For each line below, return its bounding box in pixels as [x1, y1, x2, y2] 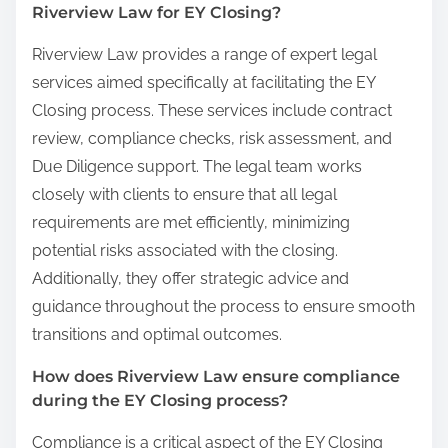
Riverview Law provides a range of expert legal [32, 44, 377, 64]
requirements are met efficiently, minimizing [32, 212, 350, 232]
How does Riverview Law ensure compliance [32, 366, 400, 386]
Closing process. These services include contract [32, 100, 392, 120]
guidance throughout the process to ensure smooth [32, 296, 415, 316]
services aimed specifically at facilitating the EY [32, 72, 375, 92]
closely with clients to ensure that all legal [32, 184, 337, 204]
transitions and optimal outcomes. [32, 324, 282, 344]
